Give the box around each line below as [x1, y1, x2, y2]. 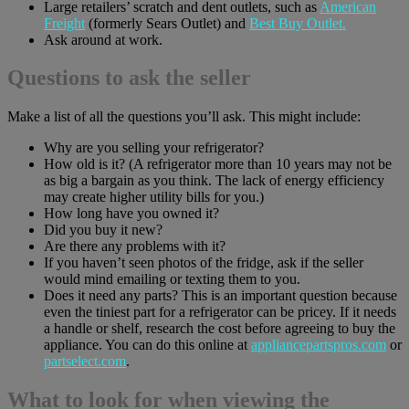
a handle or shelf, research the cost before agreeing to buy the [44, 320, 395, 337]
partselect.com [44, 353, 126, 370]
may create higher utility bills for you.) [44, 189, 264, 205]
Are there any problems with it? [44, 238, 225, 255]
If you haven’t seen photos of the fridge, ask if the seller [44, 255, 363, 271]
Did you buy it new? [44, 222, 163, 238]
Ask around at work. [44, 31, 163, 47]
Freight [44, 15, 85, 31]
